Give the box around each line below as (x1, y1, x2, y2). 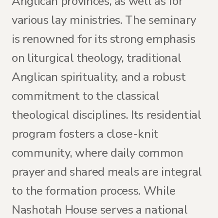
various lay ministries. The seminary (12, 12, 197, 28)
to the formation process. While (12, 183, 176, 199)
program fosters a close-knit (12, 126, 158, 142)
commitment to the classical (12, 88, 160, 104)
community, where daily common (12, 145, 183, 161)
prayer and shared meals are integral (12, 164, 202, 180)
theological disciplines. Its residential (12, 107, 201, 123)
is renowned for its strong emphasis (12, 31, 196, 47)
